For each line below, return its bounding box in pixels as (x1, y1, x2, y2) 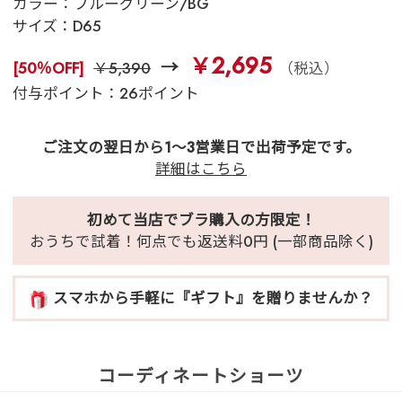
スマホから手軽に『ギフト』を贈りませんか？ (52, 287, 373, 310)
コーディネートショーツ (98, 363, 304, 389)
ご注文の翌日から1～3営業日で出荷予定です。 (41, 136, 361, 159)
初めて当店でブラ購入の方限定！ (86, 209, 316, 232)
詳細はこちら (155, 158, 247, 180)
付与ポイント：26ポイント (13, 83, 199, 105)
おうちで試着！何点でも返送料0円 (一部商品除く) (29, 231, 373, 253)
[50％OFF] (13, 57, 83, 80)
